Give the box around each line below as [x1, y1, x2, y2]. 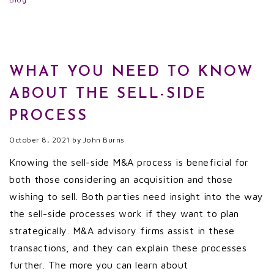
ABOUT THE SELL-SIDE [9, 87, 207, 102]
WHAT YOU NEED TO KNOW [9, 65, 254, 80]
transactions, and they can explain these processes [9, 242, 246, 253]
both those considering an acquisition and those [9, 174, 233, 185]
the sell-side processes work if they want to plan [9, 208, 239, 219]
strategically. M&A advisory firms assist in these [9, 225, 235, 236]
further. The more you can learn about [9, 259, 188, 270]
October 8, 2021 [9, 135, 70, 144]
